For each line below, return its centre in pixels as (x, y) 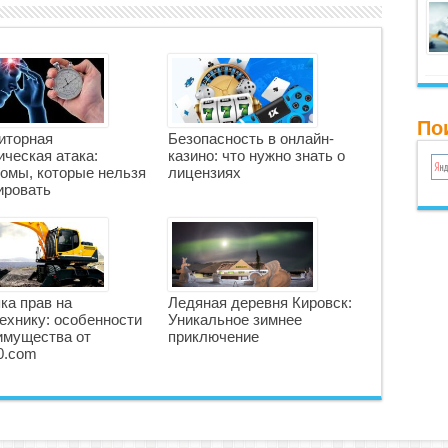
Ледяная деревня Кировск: (259, 302)
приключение (213, 336)
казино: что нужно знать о (256, 155)
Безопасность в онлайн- (250, 138)
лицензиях (204, 172)
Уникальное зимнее (234, 319)
